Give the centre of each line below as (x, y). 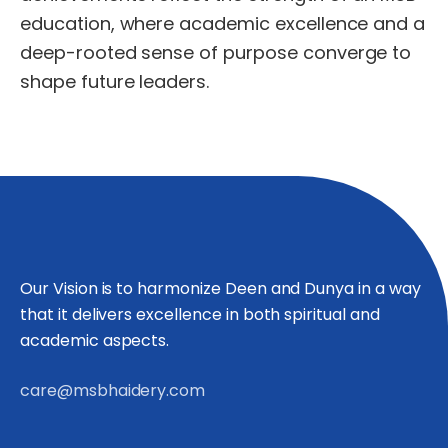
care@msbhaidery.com (113, 391)
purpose (260, 53)
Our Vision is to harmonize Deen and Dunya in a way (220, 289)
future (107, 82)
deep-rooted (78, 53)
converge (345, 53)
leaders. (174, 82)
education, (67, 24)
